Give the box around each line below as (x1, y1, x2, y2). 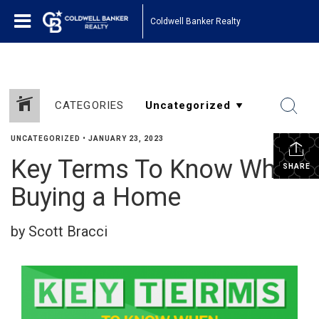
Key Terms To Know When (11, 155, 303, 184)
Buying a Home (11, 182, 181, 212)
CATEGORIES (54, 99, 125, 112)
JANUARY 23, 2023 (88, 135, 164, 142)
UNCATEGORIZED (11, 135, 80, 142)
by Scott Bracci (11, 223, 108, 240)
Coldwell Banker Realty (150, 16, 241, 26)
